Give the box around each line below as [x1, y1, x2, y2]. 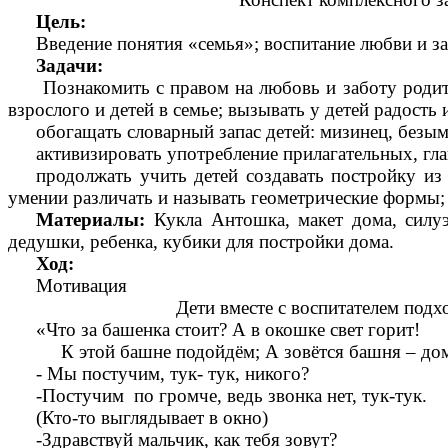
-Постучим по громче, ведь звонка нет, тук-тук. [36, 385, 428, 407]
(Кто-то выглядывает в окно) [36, 407, 269, 429]
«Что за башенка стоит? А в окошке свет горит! [36, 319, 421, 341]
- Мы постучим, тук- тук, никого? [36, 363, 310, 385]
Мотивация [36, 275, 128, 297]
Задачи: [36, 55, 104, 77]
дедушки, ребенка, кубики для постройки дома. [8, 231, 394, 253]
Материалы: [36, 209, 146, 231]
